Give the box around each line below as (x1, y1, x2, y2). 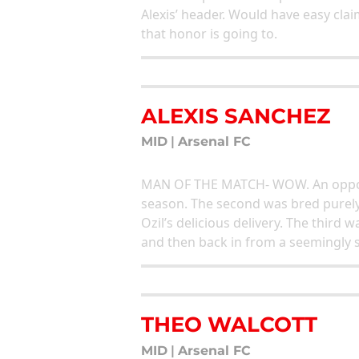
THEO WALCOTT (141, 312, 317, 337)
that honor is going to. (141, 25, 277, 43)
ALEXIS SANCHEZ (141, 103, 330, 129)
